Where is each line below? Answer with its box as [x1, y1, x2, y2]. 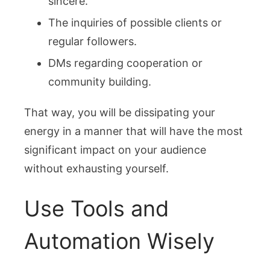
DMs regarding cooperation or [48, 57, 202, 70]
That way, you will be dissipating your [24, 106, 215, 119]
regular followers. [48, 35, 137, 48]
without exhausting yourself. [24, 162, 169, 175]
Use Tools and [24, 195, 169, 222]
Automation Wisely [24, 228, 215, 255]
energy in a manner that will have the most [24, 125, 243, 138]
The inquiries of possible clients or [48, 16, 222, 30]
